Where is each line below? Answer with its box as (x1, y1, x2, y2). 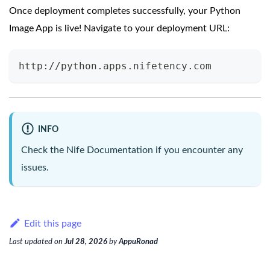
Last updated (9, 237, 52, 246)
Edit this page (24, 218, 81, 228)
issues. (21, 162, 49, 172)
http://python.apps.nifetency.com (19, 60, 212, 72)
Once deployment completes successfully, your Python (9, 6, 240, 16)
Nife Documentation (66, 145, 153, 155)
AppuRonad (119, 237, 158, 246)
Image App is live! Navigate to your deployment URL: (9, 24, 230, 34)
